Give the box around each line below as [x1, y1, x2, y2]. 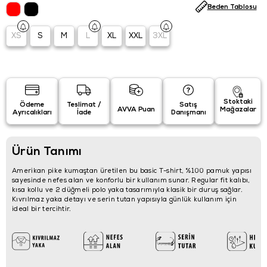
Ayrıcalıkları [12, 108, 52, 117]
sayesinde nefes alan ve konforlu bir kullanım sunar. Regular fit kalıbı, [12, 176, 250, 184]
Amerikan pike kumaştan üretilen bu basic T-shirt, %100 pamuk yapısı [12, 166, 252, 175]
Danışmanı [170, 108, 206, 117]
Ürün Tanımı [12, 143, 82, 159]
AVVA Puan [117, 104, 156, 113]
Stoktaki [223, 97, 253, 105]
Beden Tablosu [207, 2, 257, 11]
